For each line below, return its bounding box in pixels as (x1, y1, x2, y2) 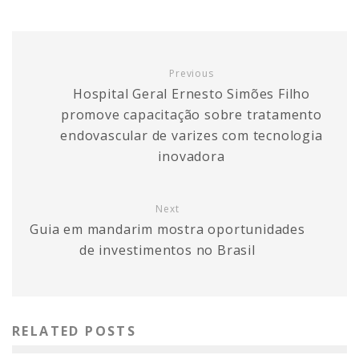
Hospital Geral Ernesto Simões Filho (73, 84, 310, 103)
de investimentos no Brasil (79, 240, 256, 259)
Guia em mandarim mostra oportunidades (30, 220, 305, 238)
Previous (169, 66, 214, 80)
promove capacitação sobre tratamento (61, 105, 322, 123)
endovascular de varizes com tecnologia (60, 126, 323, 144)
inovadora (158, 147, 225, 165)
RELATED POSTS (12, 321, 137, 340)
